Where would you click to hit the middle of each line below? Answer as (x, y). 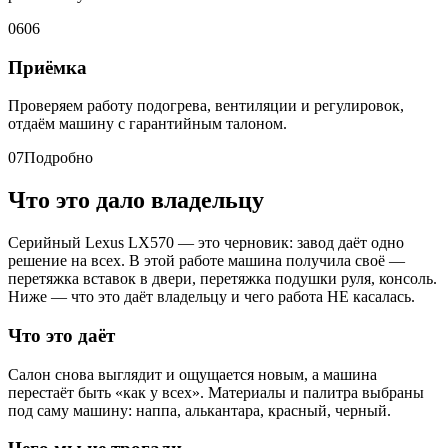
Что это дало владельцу (136, 200)
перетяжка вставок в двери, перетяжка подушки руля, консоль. (222, 279)
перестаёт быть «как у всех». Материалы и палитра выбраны (216, 392)
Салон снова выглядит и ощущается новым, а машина (192, 374)
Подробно (58, 158)
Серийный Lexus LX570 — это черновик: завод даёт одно (206, 243)
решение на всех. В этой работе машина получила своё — (206, 261)
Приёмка (47, 67)
